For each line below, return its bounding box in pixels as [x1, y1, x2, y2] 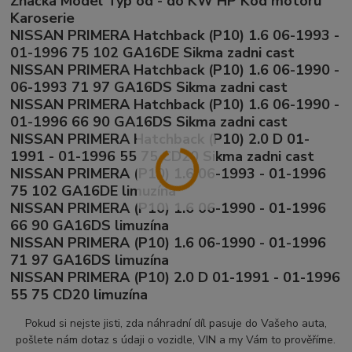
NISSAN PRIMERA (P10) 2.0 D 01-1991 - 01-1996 [10, 267, 341, 287]
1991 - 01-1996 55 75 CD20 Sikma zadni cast [10, 146, 315, 166]
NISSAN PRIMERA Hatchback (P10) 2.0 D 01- [10, 129, 310, 148]
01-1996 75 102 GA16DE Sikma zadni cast [10, 42, 295, 62]
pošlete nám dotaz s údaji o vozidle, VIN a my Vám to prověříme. [16, 332, 336, 347]
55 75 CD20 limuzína [10, 284, 148, 304]
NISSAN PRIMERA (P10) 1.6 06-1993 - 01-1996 [10, 163, 327, 183]
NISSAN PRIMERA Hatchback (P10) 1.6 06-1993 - [10, 25, 340, 45]
